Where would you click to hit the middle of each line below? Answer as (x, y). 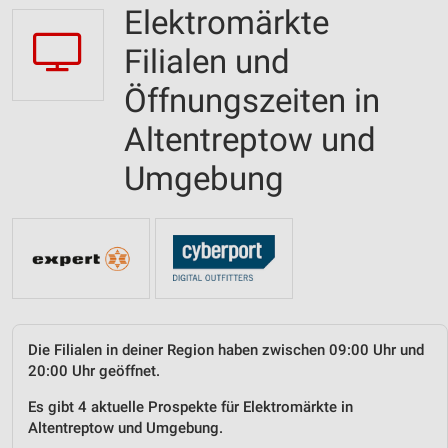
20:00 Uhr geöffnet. (94, 370)
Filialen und (207, 61)
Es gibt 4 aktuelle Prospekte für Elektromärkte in (190, 406)
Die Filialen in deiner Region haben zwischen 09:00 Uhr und (226, 349)
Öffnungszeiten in (252, 100)
